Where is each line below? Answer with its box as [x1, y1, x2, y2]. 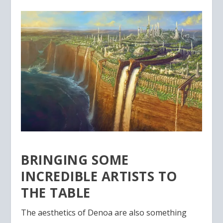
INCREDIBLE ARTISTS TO [21, 167, 177, 186]
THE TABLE [21, 184, 91, 202]
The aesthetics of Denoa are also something [21, 207, 187, 219]
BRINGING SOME [21, 151, 129, 169]
